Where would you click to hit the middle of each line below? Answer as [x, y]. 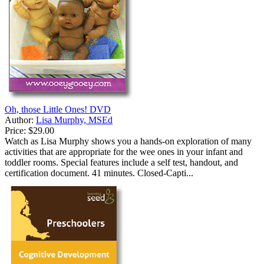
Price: [15, 131]
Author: [20, 120]
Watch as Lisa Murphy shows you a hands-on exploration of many [128, 141]
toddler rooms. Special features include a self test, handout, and [121, 163]
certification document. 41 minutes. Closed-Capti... [99, 173]
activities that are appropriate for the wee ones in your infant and [124, 152]
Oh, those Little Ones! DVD [58, 110]
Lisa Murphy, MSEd [74, 120]
